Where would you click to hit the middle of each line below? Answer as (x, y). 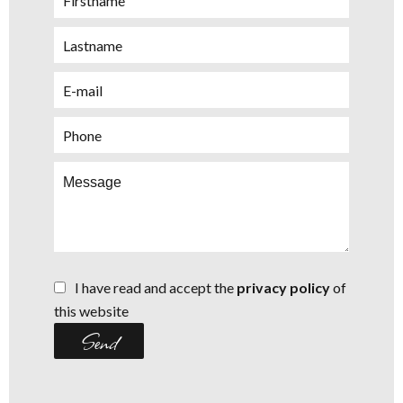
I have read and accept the (156, 288)
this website (91, 311)
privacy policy (283, 288)
